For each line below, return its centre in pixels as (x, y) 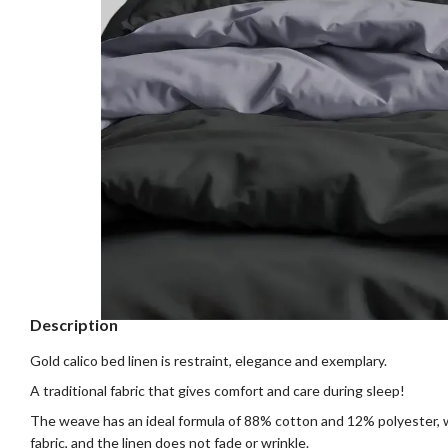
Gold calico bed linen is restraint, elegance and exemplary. (208, 360)
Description (74, 324)
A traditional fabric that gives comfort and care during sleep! (217, 391)
